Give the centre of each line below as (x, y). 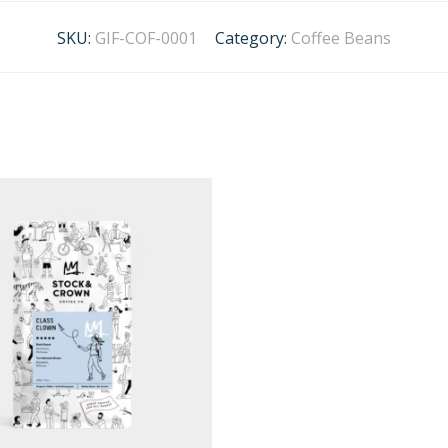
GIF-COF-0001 (146, 38)
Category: (253, 38)
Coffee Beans (341, 38)
